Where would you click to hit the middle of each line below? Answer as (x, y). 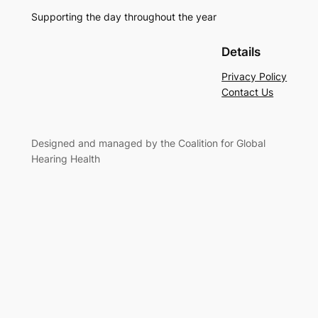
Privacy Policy (254, 77)
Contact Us (248, 92)
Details (241, 52)
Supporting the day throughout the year (124, 17)
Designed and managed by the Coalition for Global (148, 143)
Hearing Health (65, 159)
